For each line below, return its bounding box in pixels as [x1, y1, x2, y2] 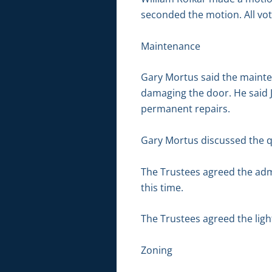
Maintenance [141, 39, 200, 53]
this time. [141, 180, 183, 194]
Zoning [141, 243, 172, 257]
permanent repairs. [141, 102, 230, 116]
